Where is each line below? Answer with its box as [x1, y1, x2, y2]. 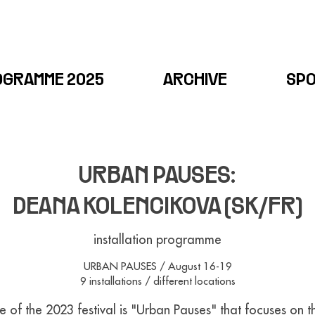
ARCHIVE [163, 73, 227, 89]
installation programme [94, 231, 221, 247]
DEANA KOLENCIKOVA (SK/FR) [12, 198, 302, 218]
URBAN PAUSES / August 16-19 [83, 259, 232, 273]
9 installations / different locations [79, 274, 236, 288]
